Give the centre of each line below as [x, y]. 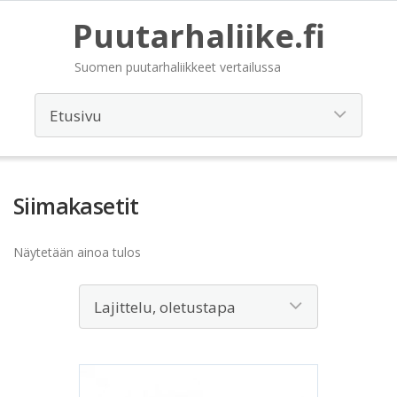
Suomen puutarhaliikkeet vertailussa [177, 67]
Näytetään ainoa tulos [77, 252]
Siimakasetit [76, 206]
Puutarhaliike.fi [198, 36]
